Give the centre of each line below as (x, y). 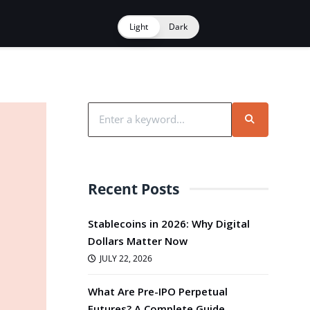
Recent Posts (134, 189)
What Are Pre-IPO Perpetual (158, 291)
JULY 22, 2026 (126, 258)
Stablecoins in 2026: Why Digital (169, 224)
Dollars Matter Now (138, 241)
